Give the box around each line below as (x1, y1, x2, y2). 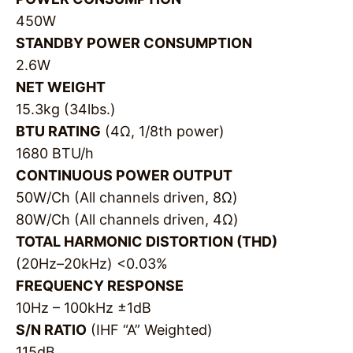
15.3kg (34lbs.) (16, 100, 116, 117)
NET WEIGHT (16, 78, 106, 95)
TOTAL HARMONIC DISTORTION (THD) (16, 232, 277, 250)
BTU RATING (16, 122, 101, 139)
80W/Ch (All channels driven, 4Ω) (16, 210, 239, 228)
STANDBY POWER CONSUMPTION (16, 34, 252, 51)
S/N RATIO (16, 321, 87, 338)
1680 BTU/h (16, 144, 94, 162)
